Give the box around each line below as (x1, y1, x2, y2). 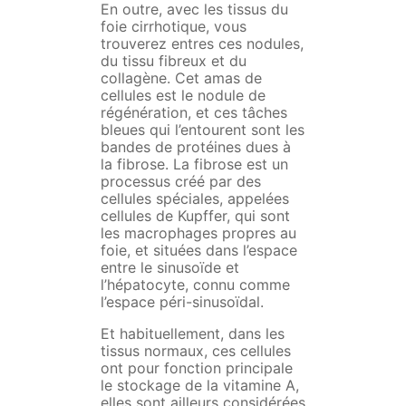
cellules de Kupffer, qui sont (100, 207, 290, 226)
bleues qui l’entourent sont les (100, 121, 304, 140)
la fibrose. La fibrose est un (100, 155, 288, 174)
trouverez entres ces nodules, (100, 34, 304, 53)
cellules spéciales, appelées (100, 189, 289, 208)
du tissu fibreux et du (100, 52, 246, 71)
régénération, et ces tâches (100, 103, 287, 122)
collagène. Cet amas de (100, 69, 262, 88)
